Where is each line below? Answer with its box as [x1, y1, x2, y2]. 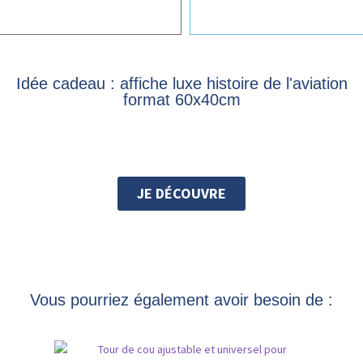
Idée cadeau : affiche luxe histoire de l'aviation [15, 74, 348, 92]
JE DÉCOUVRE [137, 183, 226, 203]
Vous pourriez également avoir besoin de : [30, 290, 333, 309]
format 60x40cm [122, 90, 241, 109]
